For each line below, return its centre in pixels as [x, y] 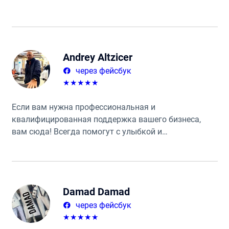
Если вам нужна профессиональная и [83, 107]
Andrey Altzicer [97, 57]
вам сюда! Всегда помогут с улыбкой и [87, 131]
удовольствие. [39, 156]
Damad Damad [96, 191]
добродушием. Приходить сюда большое [90, 144]
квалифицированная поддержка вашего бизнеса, [106, 119]
